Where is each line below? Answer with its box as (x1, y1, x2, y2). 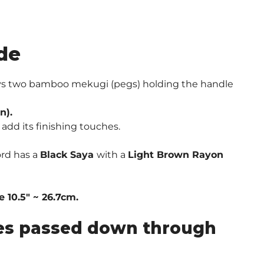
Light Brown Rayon (128, 148, 223, 160)
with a (97, 148, 128, 160)
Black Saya (40, 148, 97, 160)
